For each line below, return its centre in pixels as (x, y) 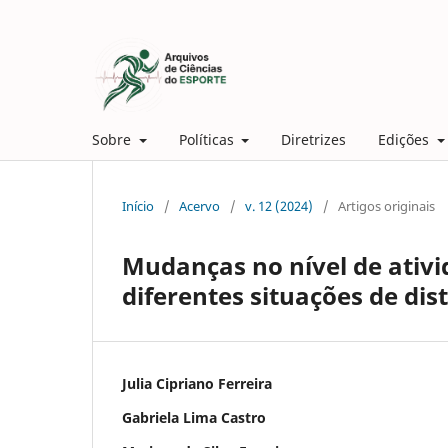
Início (138, 205)
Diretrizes (313, 139)
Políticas (208, 139)
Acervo (199, 205)
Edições (405, 139)
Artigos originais (386, 205)
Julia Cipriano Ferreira (197, 383)
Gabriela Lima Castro (194, 417)
